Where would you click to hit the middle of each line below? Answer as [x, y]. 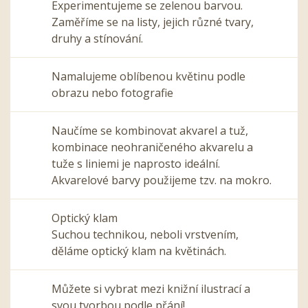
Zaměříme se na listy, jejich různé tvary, [153, 22]
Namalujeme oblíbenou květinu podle [148, 76]
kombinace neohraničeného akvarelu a [152, 147]
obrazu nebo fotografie [112, 92]
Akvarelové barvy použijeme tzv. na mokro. [162, 180]
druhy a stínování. [97, 38]
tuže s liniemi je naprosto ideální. [136, 163]
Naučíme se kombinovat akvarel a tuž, [150, 130]
